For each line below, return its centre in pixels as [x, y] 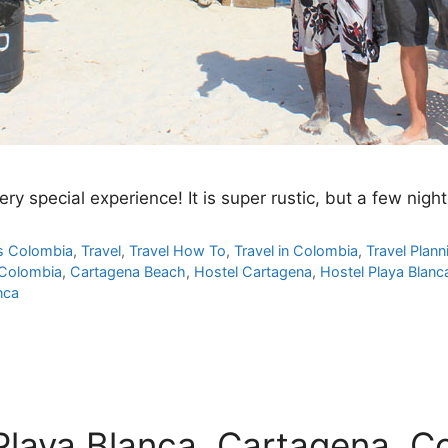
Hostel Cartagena [253, 272]
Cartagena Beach [128, 272]
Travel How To [178, 251]
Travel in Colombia [296, 251]
